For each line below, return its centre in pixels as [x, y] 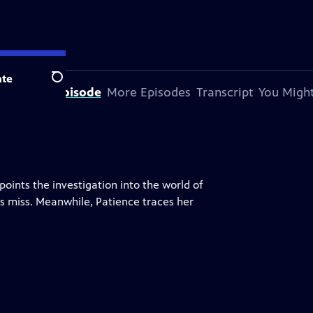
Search [68, 85]
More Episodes [148, 92]
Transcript [224, 92]
